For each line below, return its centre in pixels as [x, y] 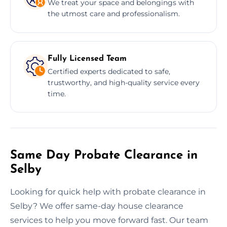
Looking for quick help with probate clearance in [108, 192]
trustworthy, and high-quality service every [124, 82]
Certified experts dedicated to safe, [109, 71]
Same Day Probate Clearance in [104, 155]
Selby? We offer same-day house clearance [97, 206]
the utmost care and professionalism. [114, 13]
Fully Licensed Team [87, 59]
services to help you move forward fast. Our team [109, 220]
